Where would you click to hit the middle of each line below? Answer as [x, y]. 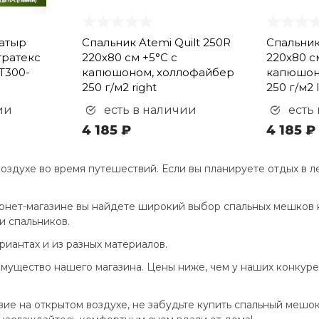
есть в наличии [148, 110]
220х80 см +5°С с [129, 57]
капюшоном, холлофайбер [158, 72]
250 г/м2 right [119, 87]
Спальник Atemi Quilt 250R [156, 42]
